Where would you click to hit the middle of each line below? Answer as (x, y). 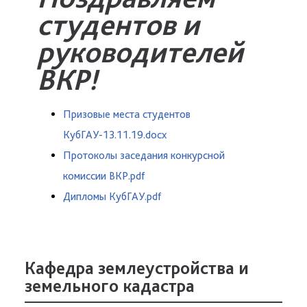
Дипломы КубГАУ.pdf (112, 196)
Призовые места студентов (127, 114)
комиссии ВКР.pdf (104, 176)
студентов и (118, 24)
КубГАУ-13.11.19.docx (115, 135)
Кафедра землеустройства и (137, 268)
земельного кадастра (110, 285)
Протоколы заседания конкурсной (144, 155)
